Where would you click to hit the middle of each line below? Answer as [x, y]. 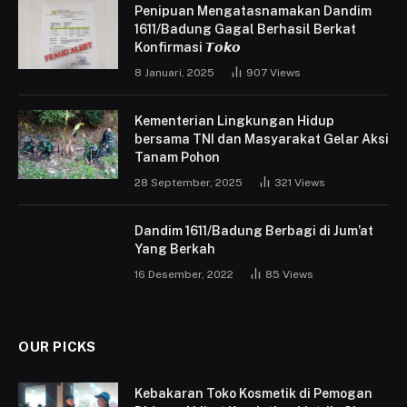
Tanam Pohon [177, 157]
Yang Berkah [175, 248]
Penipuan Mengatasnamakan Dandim [253, 10]
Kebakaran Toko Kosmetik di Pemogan [253, 393]
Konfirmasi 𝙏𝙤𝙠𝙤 [188, 47]
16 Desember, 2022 [184, 274]
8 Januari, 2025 [174, 72]
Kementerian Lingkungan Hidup [234, 120]
